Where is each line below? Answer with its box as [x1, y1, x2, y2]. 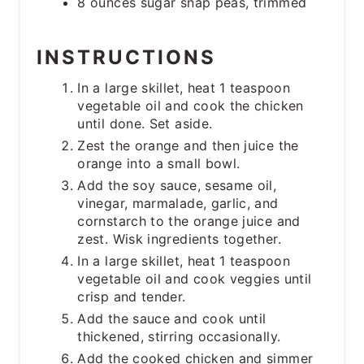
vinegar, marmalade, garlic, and [77, 195, 279, 212]
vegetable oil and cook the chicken [77, 97, 304, 115]
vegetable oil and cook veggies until [77, 271, 312, 288]
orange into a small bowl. [77, 155, 240, 172]
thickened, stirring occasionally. [77, 328, 281, 345]
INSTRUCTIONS [37, 45, 217, 70]
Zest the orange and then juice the [77, 137, 299, 154]
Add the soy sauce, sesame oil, [77, 177, 277, 194]
